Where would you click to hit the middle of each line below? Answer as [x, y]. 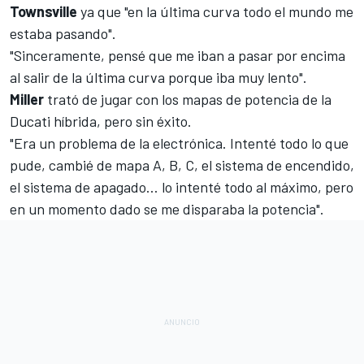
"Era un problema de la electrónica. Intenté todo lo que [179, 143]
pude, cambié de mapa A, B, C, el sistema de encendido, [182, 165]
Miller [27, 99]
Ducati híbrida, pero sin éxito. [101, 121]
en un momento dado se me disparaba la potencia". [167, 208]
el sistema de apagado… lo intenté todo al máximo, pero [182, 186]
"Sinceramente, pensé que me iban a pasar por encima [178, 55]
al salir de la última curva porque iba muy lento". [158, 77]
